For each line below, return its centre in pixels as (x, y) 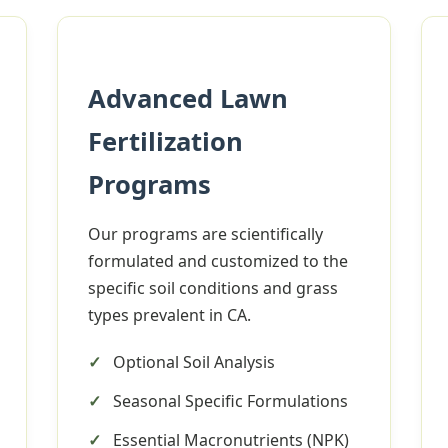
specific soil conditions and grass (213, 288)
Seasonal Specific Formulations (231, 401)
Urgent (115, 274)
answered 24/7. (224, 298)
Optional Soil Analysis (194, 362)
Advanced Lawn (188, 98)
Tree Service (189, 274)
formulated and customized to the (218, 261)
